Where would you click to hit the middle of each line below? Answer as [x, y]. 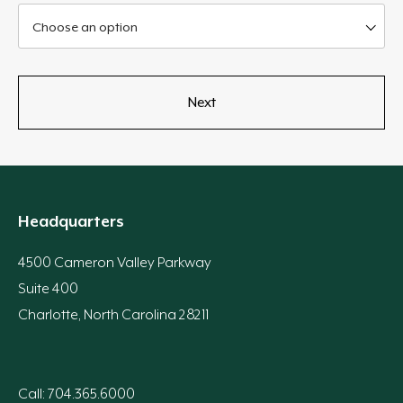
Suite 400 [48, 289]
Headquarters [71, 222]
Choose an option [85, 27]
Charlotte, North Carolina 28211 [113, 315]
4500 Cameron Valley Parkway [115, 263]
